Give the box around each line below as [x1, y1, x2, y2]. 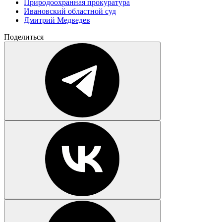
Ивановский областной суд [24, 6, 116, 15]
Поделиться [4, 32, 44, 41]
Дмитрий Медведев [24, 15, 90, 24]
